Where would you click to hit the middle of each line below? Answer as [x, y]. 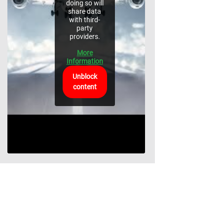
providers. [85, 37]
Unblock [85, 76]
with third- [85, 20]
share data [85, 11]
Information [85, 61]
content [85, 87]
